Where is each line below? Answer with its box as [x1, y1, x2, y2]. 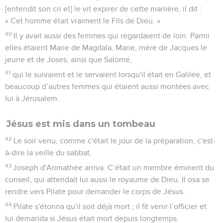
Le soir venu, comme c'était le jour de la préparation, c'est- [13, 136, 216, 145]
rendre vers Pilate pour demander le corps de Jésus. [5, 187, 185, 196]
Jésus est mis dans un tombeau [6, 118, 155, 129]
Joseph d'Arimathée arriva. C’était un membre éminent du [13, 163, 215, 172]
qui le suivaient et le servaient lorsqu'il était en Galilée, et [12, 70, 212, 79]
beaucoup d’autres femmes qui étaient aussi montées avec [5, 82, 209, 91]
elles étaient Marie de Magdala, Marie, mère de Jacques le [5, 43, 207, 52]
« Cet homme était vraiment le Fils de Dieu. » [5, 16, 160, 25]
